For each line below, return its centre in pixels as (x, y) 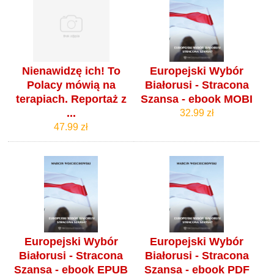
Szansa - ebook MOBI (197, 99)
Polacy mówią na (71, 85)
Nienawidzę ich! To (71, 71)
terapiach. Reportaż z (71, 99)
